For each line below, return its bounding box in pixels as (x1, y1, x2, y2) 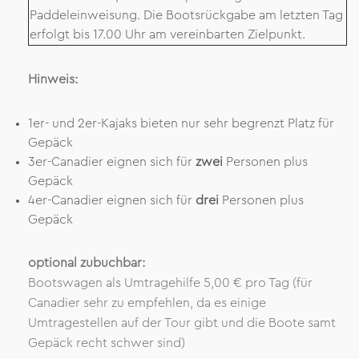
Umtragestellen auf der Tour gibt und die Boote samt (28, 317, 336, 329)
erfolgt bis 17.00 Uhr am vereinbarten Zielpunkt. (30, 28, 305, 41)
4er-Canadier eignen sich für (28, 194, 196, 207)
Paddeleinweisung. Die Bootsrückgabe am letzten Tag (30, 9, 343, 22)
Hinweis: (28, 73, 78, 86)
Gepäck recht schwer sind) (28, 337, 185, 349)
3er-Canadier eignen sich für (28, 155, 196, 168)
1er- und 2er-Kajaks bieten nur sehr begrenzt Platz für (28, 117, 334, 130)
